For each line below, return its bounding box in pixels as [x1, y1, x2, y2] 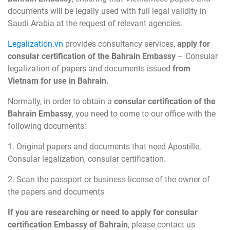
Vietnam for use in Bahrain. [8, 76, 109, 86]
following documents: [8, 121, 86, 131]
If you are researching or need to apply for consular [8, 207, 198, 218]
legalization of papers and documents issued [8, 64, 172, 74]
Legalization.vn [8, 39, 63, 49]
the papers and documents [8, 187, 104, 197]
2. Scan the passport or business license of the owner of [8, 175, 210, 185]
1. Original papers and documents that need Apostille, [8, 142, 201, 152]
